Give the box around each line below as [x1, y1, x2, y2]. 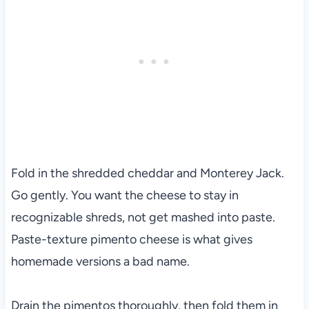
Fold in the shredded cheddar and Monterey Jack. [10, 166, 284, 181]
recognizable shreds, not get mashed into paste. [10, 210, 275, 226]
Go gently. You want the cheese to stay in [10, 188, 239, 203]
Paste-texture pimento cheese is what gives [10, 232, 252, 248]
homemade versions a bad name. [10, 254, 190, 270]
